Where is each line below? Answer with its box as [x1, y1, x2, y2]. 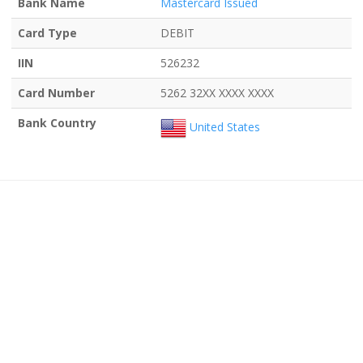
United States [186, 118, 260, 135]
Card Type [18, 24, 77, 41]
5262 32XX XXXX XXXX [160, 84, 274, 100]
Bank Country [18, 114, 96, 130]
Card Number [18, 84, 95, 100]
